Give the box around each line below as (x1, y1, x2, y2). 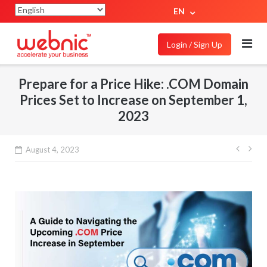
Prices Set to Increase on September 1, (20, 91, 247, 108)
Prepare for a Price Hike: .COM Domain (18, 75, 249, 92)
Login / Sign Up (167, 39, 222, 49)
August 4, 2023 (25, 145, 79, 154)
